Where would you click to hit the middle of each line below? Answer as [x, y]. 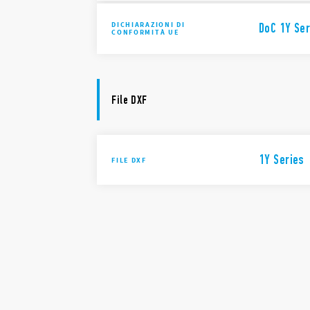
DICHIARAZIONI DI [148, 25]
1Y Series [282, 160]
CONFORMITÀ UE [145, 33]
